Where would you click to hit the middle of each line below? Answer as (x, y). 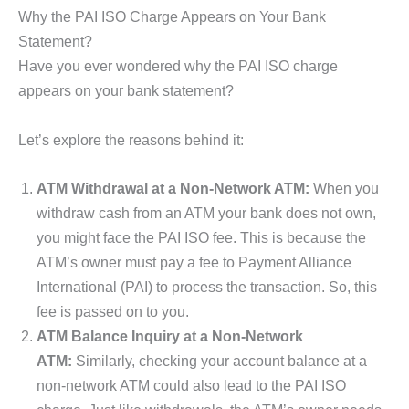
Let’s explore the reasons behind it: (131, 139)
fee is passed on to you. (113, 311)
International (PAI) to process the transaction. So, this (207, 286)
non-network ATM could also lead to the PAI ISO (191, 385)
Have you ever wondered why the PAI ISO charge (178, 66)
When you (344, 188)
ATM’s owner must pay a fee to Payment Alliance (194, 262)
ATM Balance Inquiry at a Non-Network (170, 336)
